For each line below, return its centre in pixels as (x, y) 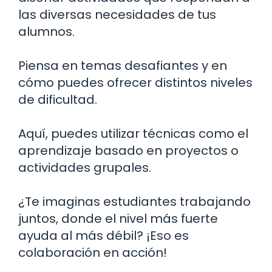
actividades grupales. (85, 167)
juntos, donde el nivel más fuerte (118, 218)
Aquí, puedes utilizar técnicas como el (133, 133)
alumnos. (46, 31)
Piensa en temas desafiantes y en (123, 65)
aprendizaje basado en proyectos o (128, 150)
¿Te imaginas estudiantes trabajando (134, 201)
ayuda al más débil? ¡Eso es (104, 235)
